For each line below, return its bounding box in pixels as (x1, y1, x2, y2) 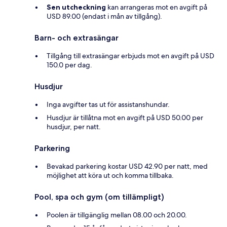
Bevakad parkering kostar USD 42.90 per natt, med (47, 162, 208, 171)
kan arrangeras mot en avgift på (106, 3, 207, 12)
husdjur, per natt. (47, 122, 101, 132)
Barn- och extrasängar (34, 33, 119, 43)
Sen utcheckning (47, 3, 106, 12)
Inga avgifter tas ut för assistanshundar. (47, 100, 170, 109)
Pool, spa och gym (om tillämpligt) (34, 192, 164, 202)
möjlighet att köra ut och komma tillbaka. (47, 171, 174, 180)
